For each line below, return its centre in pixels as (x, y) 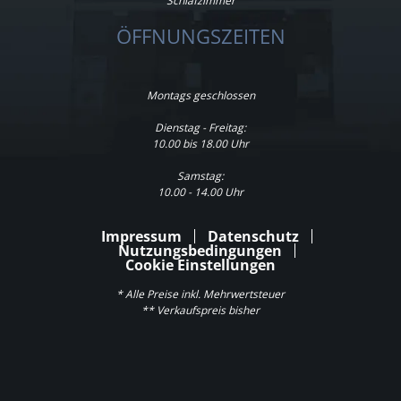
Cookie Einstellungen (200, 264)
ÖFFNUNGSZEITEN (200, 35)
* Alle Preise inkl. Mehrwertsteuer (200, 294)
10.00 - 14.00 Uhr (200, 192)
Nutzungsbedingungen (200, 250)
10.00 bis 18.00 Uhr (200, 143)
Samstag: (200, 175)
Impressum (141, 236)
